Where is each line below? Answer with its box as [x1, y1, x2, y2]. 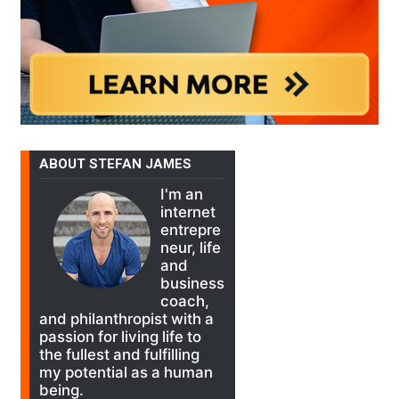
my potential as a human [39, 363, 214, 381]
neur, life [160, 239, 222, 256]
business [160, 274, 225, 292]
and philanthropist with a [39, 310, 215, 328]
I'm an [160, 185, 204, 203]
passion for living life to [39, 328, 202, 346]
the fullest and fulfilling [39, 346, 200, 363]
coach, [160, 292, 210, 310]
